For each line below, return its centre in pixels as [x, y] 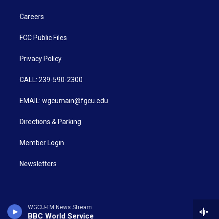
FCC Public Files [43, 37]
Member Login [42, 142]
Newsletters [38, 164]
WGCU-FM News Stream [60, 207]
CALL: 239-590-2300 [51, 79]
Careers [32, 16]
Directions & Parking [50, 121]
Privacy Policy [41, 58]
